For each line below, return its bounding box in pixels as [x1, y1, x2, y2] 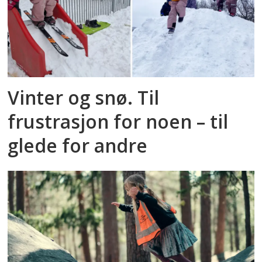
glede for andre [8, 133, 148, 158]
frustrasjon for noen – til [8, 109, 229, 135]
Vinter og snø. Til [8, 85, 160, 111]
